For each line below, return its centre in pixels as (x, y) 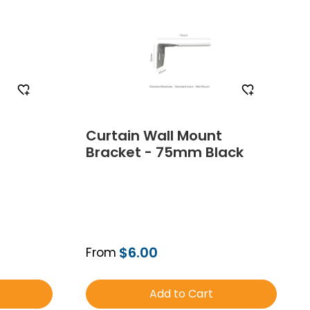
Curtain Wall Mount (154, 135)
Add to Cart (181, 294)
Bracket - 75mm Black (165, 152)
